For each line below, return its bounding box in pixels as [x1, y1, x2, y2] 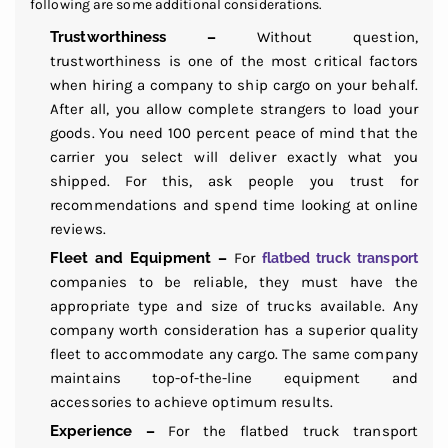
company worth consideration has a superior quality [50, 320, 418, 339]
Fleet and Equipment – [50, 248, 227, 267]
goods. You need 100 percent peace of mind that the [50, 123, 418, 142]
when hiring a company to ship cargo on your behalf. [50, 75, 418, 94]
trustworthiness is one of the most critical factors [50, 51, 418, 70]
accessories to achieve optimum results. [50, 392, 333, 411]
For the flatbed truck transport [154, 421, 419, 440]
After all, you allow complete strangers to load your [50, 99, 418, 118]
